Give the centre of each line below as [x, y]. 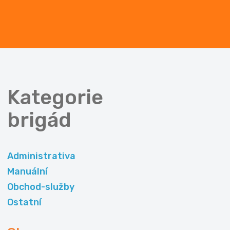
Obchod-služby [41, 187]
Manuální [27, 172]
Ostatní [24, 203]
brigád [39, 120]
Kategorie [55, 98]
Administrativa [41, 156]
